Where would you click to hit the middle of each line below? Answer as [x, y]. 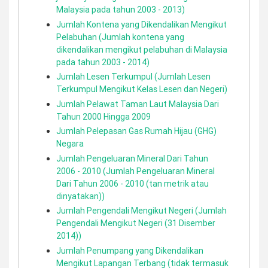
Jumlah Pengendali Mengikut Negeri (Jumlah [141, 211]
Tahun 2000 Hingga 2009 [103, 116]
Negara [70, 144]
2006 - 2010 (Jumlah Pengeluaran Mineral [135, 171]
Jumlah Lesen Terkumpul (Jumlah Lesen [133, 77]
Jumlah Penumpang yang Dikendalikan [130, 250]
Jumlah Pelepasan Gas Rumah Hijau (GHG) [136, 131]
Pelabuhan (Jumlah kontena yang [120, 37]
